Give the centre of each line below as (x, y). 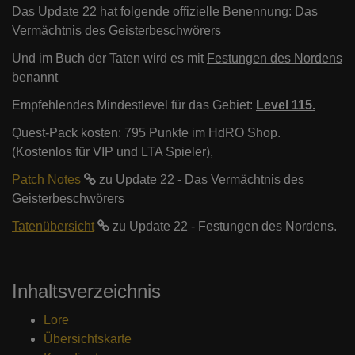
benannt (36, 78)
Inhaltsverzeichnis (86, 292)
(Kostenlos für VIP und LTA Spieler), (113, 152)
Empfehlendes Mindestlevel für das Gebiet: (134, 105)
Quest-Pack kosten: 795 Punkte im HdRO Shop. (146, 133)
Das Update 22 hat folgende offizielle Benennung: (153, 12)
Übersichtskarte (88, 339)
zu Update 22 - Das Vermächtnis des (200, 180)
